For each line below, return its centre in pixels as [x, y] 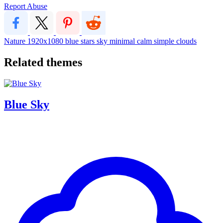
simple [165, 41]
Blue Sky [27, 104]
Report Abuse [26, 6]
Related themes [43, 62]
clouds [186, 41]
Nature [16, 41]
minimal [123, 41]
